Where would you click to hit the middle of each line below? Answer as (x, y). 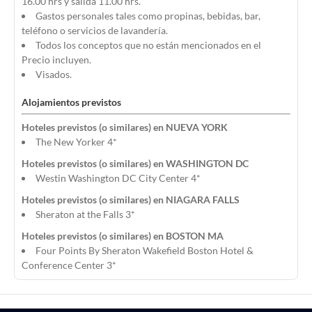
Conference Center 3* (69, 265)
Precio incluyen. (56, 60)
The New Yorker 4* (76, 142)
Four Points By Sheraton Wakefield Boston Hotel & (145, 250)
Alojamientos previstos (71, 102)
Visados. (54, 74)
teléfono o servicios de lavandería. (95, 30)
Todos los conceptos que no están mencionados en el (148, 45)
